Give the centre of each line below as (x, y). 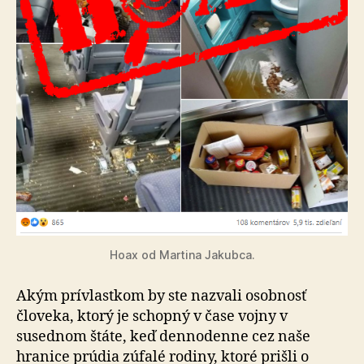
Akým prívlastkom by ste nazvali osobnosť (161, 296)
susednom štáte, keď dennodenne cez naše (163, 336)
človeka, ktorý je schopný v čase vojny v (152, 316)
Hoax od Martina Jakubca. (182, 254)
